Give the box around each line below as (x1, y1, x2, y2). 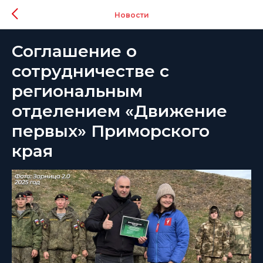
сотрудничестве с (12, 61, 169, 81)
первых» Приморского (12, 121, 210, 141)
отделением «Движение (12, 101, 227, 121)
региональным (12, 81, 143, 101)
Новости (114, 10, 149, 19)
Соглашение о (12, 41, 137, 61)
